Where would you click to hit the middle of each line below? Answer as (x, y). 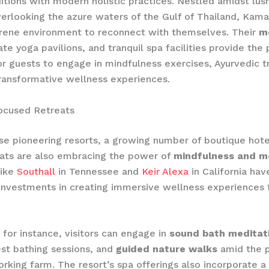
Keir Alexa (165, 171)
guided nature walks (167, 249)
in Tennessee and (98, 171)
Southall (36, 171)
